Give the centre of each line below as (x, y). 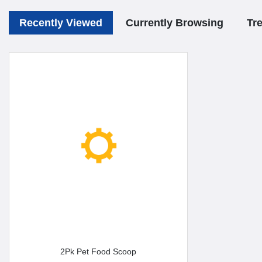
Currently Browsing (175, 23)
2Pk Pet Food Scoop (101, 251)
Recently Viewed (61, 23)
